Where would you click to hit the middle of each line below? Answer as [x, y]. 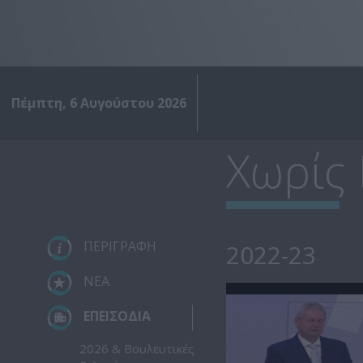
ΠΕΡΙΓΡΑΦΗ [118, 247]
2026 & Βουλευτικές [137, 349]
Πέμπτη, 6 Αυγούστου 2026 [98, 103]
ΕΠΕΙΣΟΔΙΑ [115, 316]
